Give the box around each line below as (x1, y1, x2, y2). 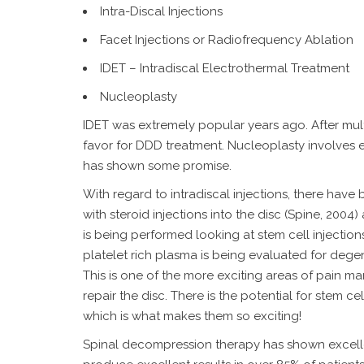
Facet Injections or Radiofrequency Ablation (100, 32, 353, 47)
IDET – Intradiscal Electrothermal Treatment (100, 61, 349, 76)
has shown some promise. (83, 158, 232, 173)
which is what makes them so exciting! (83, 309, 301, 323)
